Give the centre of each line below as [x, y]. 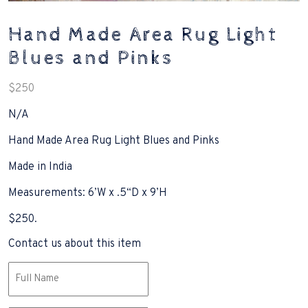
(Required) [31, 285]
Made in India [40, 167]
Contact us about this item [75, 244]
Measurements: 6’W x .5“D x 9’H [88, 193]
